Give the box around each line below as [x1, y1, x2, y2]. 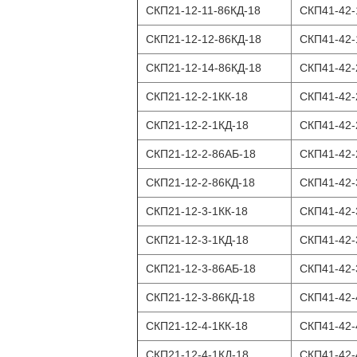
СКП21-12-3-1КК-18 [146, 205, 248, 218]
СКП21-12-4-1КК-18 [146, 320, 248, 332]
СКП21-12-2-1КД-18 [146, 119, 249, 131]
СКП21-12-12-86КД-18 [146, 33, 261, 45]
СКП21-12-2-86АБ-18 [146, 147, 256, 160]
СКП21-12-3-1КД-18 [146, 233, 249, 246]
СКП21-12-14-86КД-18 [146, 61, 261, 74]
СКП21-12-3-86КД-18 [146, 291, 255, 304]
